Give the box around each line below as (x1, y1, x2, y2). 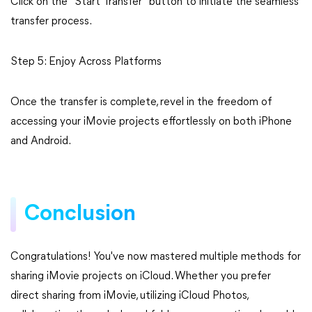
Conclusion (24, 203, 136, 226)
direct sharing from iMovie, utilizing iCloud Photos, (10, 290, 248, 302)
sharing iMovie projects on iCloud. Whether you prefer (10, 271, 271, 282)
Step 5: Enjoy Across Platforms (10, 56, 162, 68)
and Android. (10, 136, 71, 147)
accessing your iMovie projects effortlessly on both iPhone (10, 116, 292, 127)
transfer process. (10, 16, 92, 27)
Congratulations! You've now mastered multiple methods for (10, 251, 301, 263)
